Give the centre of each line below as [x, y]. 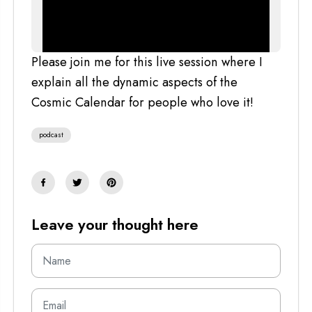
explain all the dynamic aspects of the [134, 82]
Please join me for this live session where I [147, 62]
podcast [51, 134]
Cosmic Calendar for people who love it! [142, 102]
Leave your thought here [115, 224]
